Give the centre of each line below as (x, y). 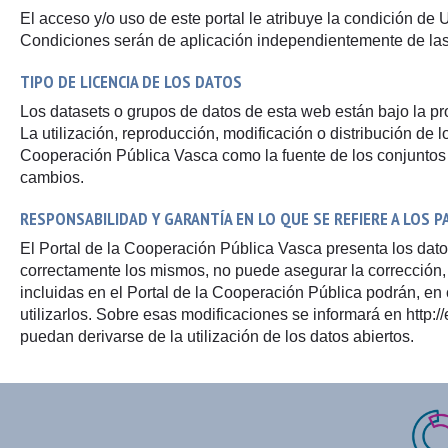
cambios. (52, 177)
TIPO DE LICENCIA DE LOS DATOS (131, 81)
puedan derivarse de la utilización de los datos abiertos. (217, 336)
